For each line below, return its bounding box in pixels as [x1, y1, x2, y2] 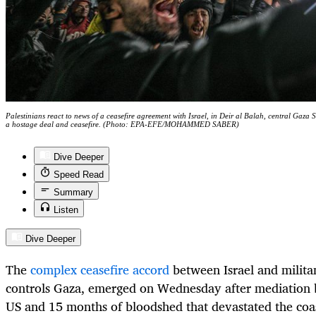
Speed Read [54, 169, 104, 180]
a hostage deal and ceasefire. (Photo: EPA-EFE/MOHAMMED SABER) [6, 119, 239, 128]
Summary [54, 186, 93, 197]
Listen [54, 204, 78, 215]
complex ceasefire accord [30, 258, 169, 280]
